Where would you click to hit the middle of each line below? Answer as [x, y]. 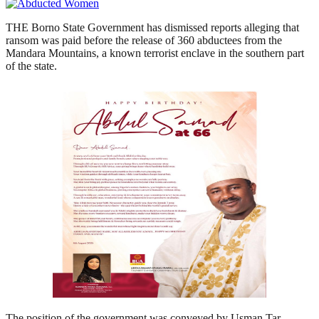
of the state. [31, 66]
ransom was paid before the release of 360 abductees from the [144, 41]
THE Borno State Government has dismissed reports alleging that [152, 28]
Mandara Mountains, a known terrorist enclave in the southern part [155, 53]
